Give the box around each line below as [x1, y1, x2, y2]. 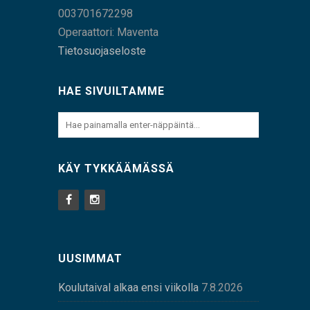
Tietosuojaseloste [58, 44, 146, 58]
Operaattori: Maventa [58, 26, 158, 39]
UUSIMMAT [58, 252, 122, 266]
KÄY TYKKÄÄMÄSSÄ [58, 162, 174, 176]
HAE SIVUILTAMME [58, 84, 165, 98]
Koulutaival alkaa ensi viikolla [58, 281, 199, 295]
